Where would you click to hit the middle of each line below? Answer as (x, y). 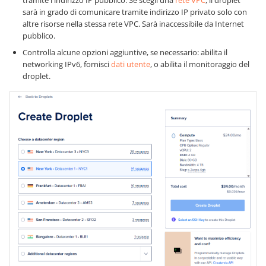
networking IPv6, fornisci (67, 64)
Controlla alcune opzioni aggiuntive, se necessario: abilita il (125, 53)
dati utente (131, 64)
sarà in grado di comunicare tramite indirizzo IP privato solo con (135, 12)
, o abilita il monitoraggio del (200, 64)
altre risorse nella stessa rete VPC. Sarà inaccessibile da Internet (133, 24)
